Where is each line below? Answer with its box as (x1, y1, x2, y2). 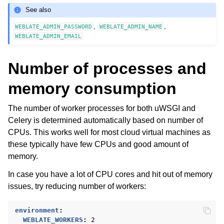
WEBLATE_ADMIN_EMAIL (15, 32, 82, 39)
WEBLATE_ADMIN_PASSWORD (15, 23, 92, 29)
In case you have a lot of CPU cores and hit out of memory (8, 169, 212, 178)
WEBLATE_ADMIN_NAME (99, 23, 162, 29)
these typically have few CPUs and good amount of (8, 139, 188, 148)
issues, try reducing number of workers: (8, 181, 146, 190)
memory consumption (8, 79, 176, 97)
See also (25, 6, 51, 14)
